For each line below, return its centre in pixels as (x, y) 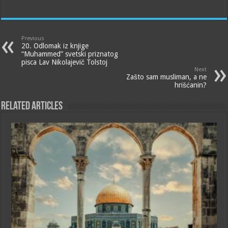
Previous (33, 38)
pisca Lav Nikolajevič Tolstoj (65, 62)
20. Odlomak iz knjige (55, 46)
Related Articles (32, 106)
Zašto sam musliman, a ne (166, 77)
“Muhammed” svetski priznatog (70, 54)
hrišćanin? (190, 85)
